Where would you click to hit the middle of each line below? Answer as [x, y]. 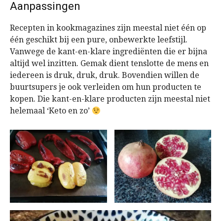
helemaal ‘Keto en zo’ [51, 111]
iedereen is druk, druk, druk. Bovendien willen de [105, 75]
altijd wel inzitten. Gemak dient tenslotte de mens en [109, 64]
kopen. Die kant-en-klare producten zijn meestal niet [110, 99]
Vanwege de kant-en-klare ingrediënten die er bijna [109, 52]
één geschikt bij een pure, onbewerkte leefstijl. [99, 40]
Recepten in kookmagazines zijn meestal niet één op [108, 28]
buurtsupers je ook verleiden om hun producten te [106, 87]
